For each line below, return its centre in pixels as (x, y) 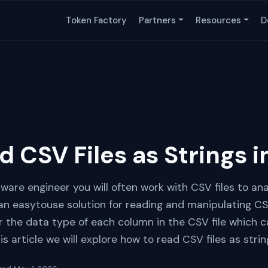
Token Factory (97, 20)
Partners (158, 20)
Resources (219, 20)
